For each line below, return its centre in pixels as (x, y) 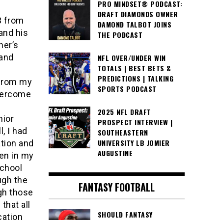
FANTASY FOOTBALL (116, 187)
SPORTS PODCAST (127, 89)
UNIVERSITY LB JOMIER (134, 143)
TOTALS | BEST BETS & (134, 68)
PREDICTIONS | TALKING (135, 79)
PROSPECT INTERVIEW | (135, 122)
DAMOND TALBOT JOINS (134, 25)
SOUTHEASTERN (123, 133)
